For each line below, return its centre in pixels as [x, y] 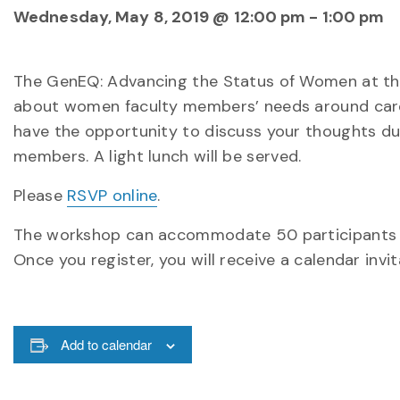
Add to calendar [106, 344]
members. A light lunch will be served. [158, 156]
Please [41, 196]
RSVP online [112, 196]
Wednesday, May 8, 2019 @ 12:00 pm [160, 17]
